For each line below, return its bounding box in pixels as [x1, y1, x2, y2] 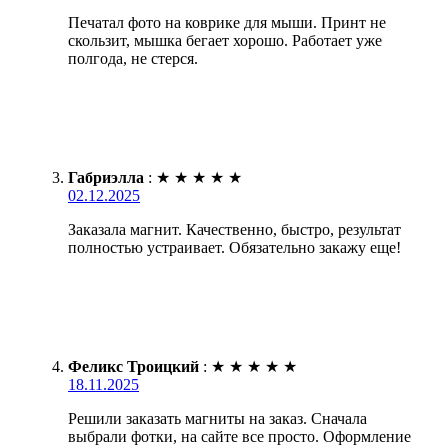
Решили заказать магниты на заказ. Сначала [68, 409, 367, 427]
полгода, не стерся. [68, 49, 198, 67]
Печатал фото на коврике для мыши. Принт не [68, 13, 386, 31]
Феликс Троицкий [68, 357, 199, 375]
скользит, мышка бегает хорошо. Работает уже [68, 31, 382, 49]
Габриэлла [68, 168, 144, 186]
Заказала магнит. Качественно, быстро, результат [68, 220, 401, 238]
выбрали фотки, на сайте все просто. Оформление [68, 427, 411, 445]
